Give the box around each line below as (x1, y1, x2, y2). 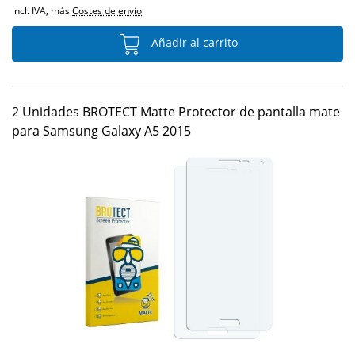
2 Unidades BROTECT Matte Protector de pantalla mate (12, 103, 340, 120)
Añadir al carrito (147, 35, 238, 51)
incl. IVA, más (12, 4, 72, 17)
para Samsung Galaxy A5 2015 (12, 122, 191, 139)
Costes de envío (72, 4, 142, 17)
